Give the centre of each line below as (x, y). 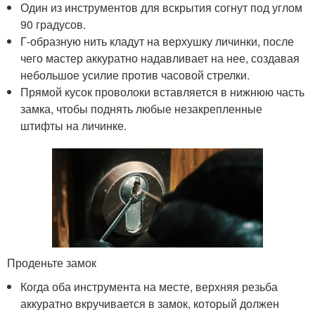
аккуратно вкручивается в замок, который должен (150, 303)
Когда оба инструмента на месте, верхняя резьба (149, 286)
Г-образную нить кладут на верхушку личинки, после (157, 41)
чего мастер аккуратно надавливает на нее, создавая (160, 58)
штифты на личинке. (74, 126)
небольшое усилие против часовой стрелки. (135, 75)
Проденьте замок (52, 262)
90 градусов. (53, 25)
